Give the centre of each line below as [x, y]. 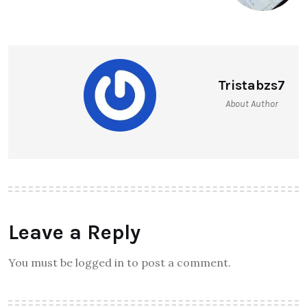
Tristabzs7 [251, 85]
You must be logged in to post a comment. [120, 262]
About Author [251, 103]
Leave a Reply [74, 232]
